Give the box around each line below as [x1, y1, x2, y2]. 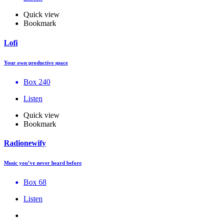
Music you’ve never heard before [4, 159, 82, 166]
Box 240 [23, 77, 50, 86]
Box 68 [23, 177, 46, 186]
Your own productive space [4, 59, 68, 66]
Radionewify [4, 138, 46, 147]
